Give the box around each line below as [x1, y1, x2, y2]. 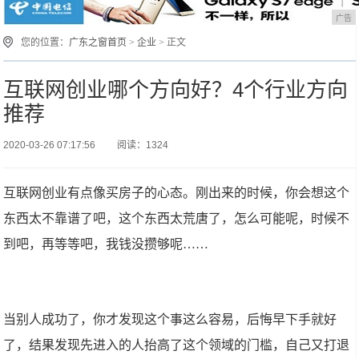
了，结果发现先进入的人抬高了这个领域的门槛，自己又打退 [3, 338, 350, 352]
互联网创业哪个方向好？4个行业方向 [3, 78, 349, 102]
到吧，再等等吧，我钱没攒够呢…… [3, 237, 209, 251]
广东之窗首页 [69, 37, 127, 48]
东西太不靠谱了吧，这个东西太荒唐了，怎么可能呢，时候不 [3, 212, 350, 225]
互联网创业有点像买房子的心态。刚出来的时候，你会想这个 [3, 186, 350, 200]
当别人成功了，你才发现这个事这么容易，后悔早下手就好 [3, 313, 337, 326]
